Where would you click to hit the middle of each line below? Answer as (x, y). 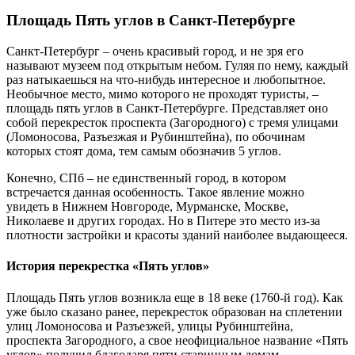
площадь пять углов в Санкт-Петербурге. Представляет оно (167, 109)
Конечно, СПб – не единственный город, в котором (146, 178)
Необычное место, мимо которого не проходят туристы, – (162, 94)
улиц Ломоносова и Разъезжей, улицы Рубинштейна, (150, 326)
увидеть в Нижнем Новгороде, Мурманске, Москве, (147, 207)
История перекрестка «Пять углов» (108, 266)
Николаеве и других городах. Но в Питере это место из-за (163, 221)
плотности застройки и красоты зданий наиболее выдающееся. (177, 235)
